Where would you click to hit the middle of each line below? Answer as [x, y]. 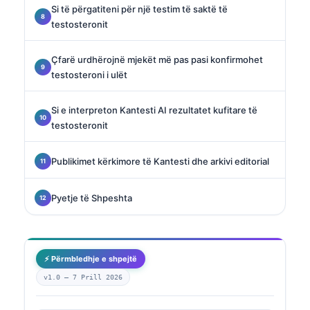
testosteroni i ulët [89, 74]
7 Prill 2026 [98, 277]
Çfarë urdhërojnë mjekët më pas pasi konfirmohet [157, 59]
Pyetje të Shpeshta [92, 198]
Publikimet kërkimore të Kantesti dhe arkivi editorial [160, 161]
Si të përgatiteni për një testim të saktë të [139, 9]
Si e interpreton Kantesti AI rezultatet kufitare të [154, 110]
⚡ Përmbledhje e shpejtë [91, 258]
